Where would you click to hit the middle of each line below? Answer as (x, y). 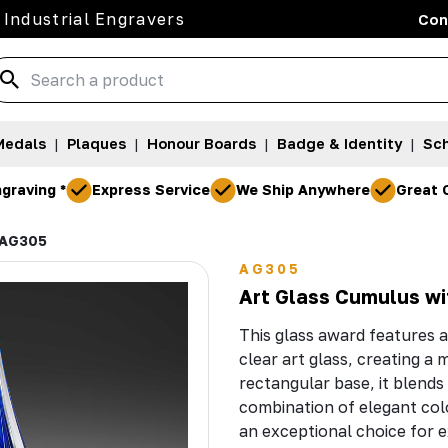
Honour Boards (201, 144)
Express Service (151, 190)
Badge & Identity (339, 144)
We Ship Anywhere (303, 190)
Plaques (96, 144)
